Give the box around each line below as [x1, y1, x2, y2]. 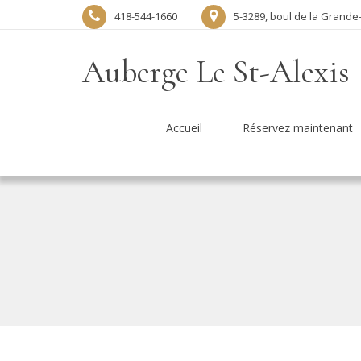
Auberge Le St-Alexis [82, 52, 350, 91]
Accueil [166, 120, 202, 135]
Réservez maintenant [243, 120, 353, 135]
